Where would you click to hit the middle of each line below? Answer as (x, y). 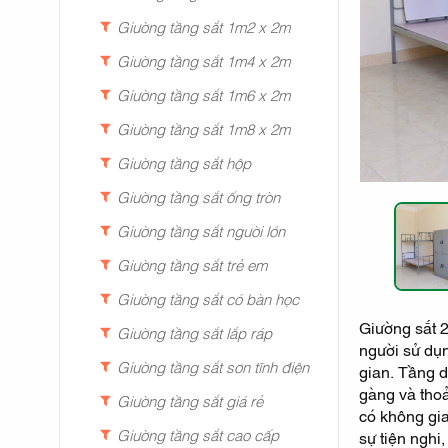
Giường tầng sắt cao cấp (197, 433)
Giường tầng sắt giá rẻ (189, 399)
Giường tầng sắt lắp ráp (194, 331)
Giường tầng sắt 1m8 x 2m (203, 127)
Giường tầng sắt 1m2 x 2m (203, 25)
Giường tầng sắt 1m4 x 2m (203, 59)
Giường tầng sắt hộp (183, 161)
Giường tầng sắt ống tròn (198, 195)
